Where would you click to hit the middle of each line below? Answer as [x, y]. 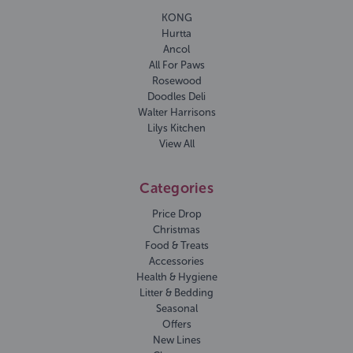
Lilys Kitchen [176, 128]
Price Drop [176, 214]
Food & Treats [176, 246]
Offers [176, 325]
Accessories [176, 262]
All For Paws [176, 65]
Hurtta [176, 33]
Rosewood [176, 80]
